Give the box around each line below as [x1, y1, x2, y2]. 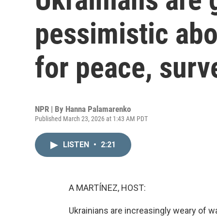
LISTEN [63, 140, 91, 149]
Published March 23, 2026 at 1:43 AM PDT [35, 115, 148, 123]
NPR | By [35, 104, 65, 114]
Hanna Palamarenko [65, 104, 131, 114]
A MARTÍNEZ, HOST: [69, 183, 146, 193]
